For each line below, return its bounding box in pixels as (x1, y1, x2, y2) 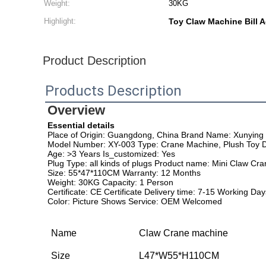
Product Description (43, 54, 146, 67)
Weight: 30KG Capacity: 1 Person (47, 178, 173, 187)
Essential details (47, 121, 115, 130)
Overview (47, 103, 105, 118)
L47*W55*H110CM (139, 251, 219, 261)
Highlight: (44, 17, 76, 26)
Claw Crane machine (139, 228, 228, 238)
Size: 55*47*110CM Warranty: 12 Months (47, 168, 201, 178)
